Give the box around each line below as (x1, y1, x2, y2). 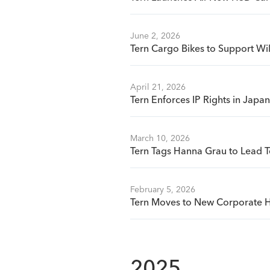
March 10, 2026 (130, 134, 190, 143)
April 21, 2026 (130, 83, 186, 92)
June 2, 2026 (130, 32, 180, 40)
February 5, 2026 (130, 186, 195, 194)
